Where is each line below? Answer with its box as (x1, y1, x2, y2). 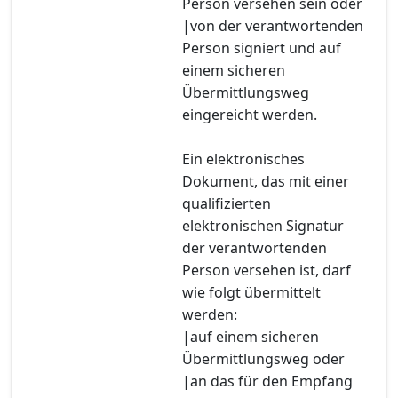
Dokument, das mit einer (182, 171, 349, 191)
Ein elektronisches (182, 148, 305, 169)
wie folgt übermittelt (182, 282, 321, 302)
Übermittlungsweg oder (182, 348, 345, 369)
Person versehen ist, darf (182, 259, 351, 280)
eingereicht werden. (182, 104, 317, 124)
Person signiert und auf (182, 37, 341, 58)
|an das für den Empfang (182, 370, 353, 391)
